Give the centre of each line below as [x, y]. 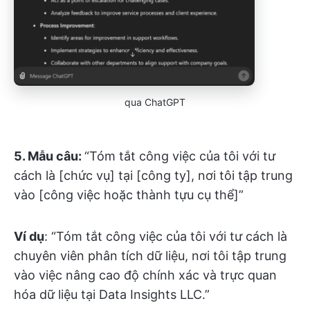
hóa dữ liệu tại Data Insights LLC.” [112, 294]
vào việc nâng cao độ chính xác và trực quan [145, 275]
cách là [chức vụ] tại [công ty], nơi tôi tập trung [153, 175]
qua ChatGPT [155, 102]
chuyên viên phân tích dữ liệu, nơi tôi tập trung [150, 255]
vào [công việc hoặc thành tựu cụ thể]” [129, 194]
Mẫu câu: [56, 156]
